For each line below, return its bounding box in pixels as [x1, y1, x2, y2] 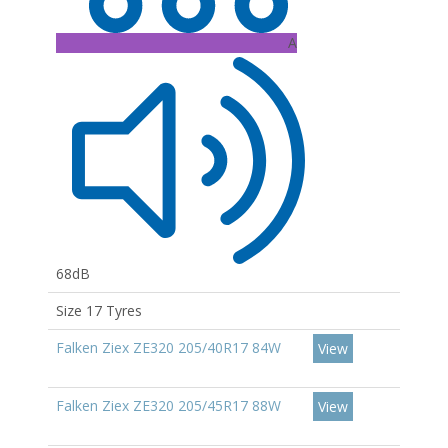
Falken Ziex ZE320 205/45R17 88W [56, 396, 281, 415]
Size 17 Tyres [56, 301, 142, 320]
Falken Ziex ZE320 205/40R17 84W [56, 338, 281, 357]
